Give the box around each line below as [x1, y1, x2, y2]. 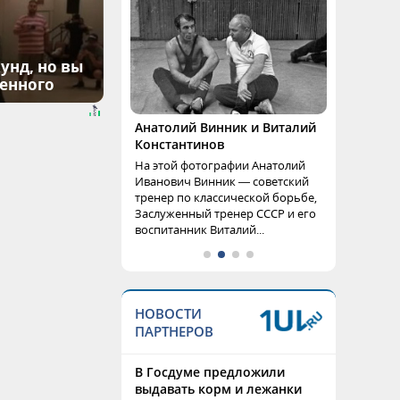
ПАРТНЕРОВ [135, 322, 213, 340]
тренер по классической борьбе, [135, 189, 317, 205]
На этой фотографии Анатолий [135, 157, 305, 173]
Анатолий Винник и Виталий [135, 119, 316, 136]
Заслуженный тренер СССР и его [135, 205, 316, 221]
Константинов [135, 136, 224, 153]
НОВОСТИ [135, 304, 202, 322]
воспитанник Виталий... [135, 221, 264, 237]
